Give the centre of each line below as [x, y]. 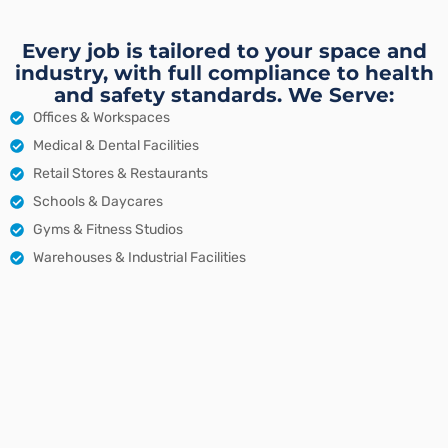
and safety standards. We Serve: [224, 95]
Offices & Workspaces [101, 118]
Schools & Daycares [97, 202]
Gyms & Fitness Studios [107, 230]
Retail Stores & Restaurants [120, 174]
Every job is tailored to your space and [224, 51]
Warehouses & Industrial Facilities [139, 258]
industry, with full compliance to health [224, 73]
